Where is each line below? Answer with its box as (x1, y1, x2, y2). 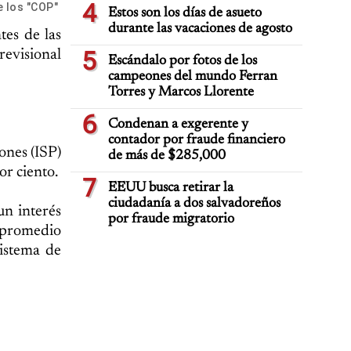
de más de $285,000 (108, 149, 226, 163)
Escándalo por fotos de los (108, 54, 257, 68)
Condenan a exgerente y (108, 118, 248, 132)
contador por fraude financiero (108, 133, 285, 147)
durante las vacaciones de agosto (108, 22, 292, 36)
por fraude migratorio (108, 212, 234, 226)
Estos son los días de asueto (108, 6, 262, 20)
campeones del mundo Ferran (108, 70, 277, 84)
